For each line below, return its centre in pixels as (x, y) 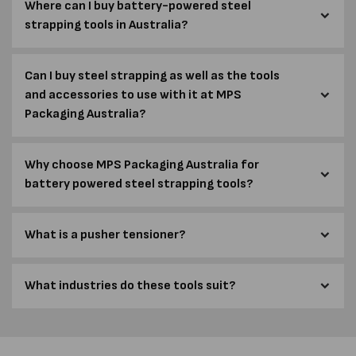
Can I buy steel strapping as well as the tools (152, 75)
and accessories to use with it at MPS (133, 95)
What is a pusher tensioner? (105, 234)
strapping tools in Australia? (106, 25)
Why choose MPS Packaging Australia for (142, 164)
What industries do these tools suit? (130, 285)
